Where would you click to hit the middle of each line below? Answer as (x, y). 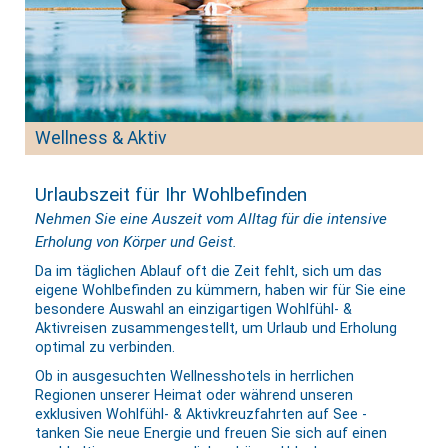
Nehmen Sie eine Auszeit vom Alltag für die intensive (211, 218)
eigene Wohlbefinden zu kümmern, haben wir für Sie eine (220, 290)
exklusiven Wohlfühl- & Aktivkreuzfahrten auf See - (201, 414)
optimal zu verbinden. (105, 347)
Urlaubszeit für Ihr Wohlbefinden (171, 194)
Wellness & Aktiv (101, 137)
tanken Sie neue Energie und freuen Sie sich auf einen (211, 433)
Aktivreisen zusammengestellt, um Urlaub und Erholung (216, 328)
